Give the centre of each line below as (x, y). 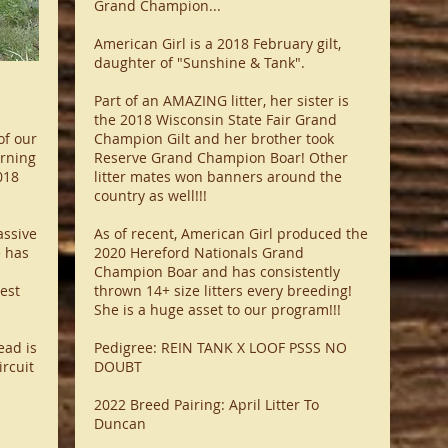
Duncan (119, 423)
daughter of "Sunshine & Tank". (199, 62)
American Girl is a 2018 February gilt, (217, 43)
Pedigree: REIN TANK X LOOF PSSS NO (220, 347)
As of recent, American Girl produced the (230, 233)
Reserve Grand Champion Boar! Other (220, 157)
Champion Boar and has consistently (216, 271)
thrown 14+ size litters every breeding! (222, 290)
